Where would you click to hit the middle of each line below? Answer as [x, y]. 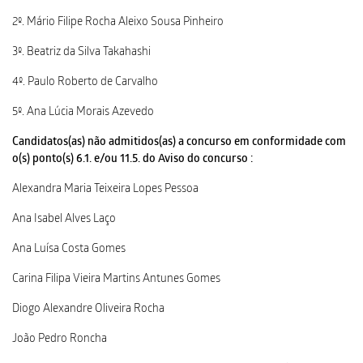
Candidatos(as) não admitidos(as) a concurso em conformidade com [179, 143]
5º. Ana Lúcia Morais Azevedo [84, 113]
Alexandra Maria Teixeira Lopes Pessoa [107, 190]
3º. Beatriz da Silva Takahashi [81, 53]
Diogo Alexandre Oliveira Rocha [88, 310]
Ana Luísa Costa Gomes [70, 250]
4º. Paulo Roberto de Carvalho [85, 83]
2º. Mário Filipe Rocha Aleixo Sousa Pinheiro [118, 23]
